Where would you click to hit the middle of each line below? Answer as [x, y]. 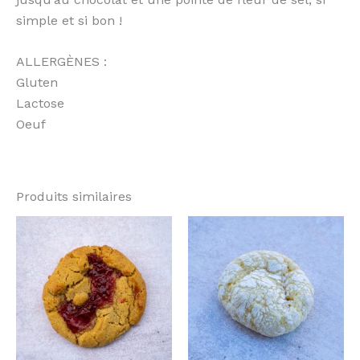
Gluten [37, 83]
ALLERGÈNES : [61, 62]
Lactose [40, 104]
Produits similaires [74, 197]
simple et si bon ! [69, 20]
